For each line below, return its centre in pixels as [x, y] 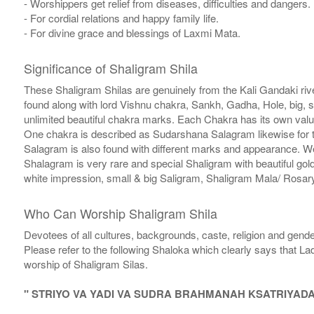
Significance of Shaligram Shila [110, 68]
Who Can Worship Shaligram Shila [120, 213]
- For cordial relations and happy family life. [121, 18]
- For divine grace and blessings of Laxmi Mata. [132, 33]
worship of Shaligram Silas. [86, 264]
